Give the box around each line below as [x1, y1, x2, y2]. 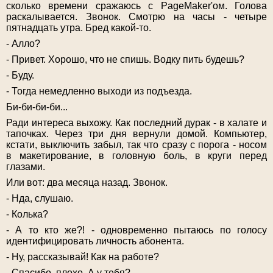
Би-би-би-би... [6, 102, 68, 113]
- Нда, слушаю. [6, 193, 73, 204]
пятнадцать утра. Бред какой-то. [6, 23, 151, 34]
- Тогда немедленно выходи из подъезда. [6, 86, 192, 97]
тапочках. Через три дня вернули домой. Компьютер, [6, 129, 267, 140]
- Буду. [6, 70, 34, 81]
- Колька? [6, 209, 48, 220]
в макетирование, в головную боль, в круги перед [6, 151, 267, 161]
